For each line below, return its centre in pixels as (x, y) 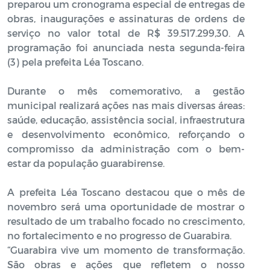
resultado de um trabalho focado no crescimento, (126, 221)
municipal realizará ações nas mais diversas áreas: (126, 105)
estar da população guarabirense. (86, 163)
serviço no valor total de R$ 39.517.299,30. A (126, 33)
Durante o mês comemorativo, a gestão (126, 90)
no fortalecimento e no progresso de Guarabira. (119, 235)
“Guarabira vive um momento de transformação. (126, 250)
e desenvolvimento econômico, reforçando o (126, 134)
